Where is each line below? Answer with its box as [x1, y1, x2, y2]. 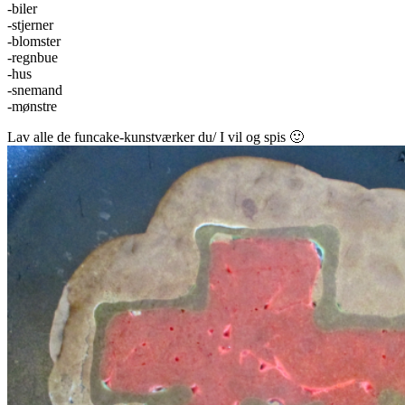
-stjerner [7, 16, 53, 33]
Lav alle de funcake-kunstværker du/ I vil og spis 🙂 [7, 128, 304, 145]
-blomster [7, 33, 61, 49]
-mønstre [7, 98, 57, 114]
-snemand [7, 81, 62, 98]
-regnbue [7, 49, 58, 65]
